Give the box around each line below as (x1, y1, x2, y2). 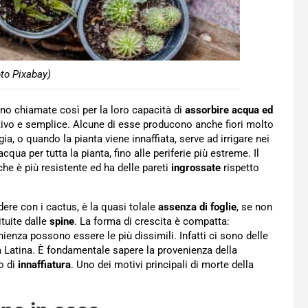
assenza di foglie (158, 201, 236, 213)
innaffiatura (18, 258, 71, 271)
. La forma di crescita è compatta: (74, 215, 230, 228)
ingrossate (171, 162, 221, 174)
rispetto (221, 162, 259, 174)
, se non (236, 201, 272, 213)
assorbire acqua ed (185, 104, 273, 116)
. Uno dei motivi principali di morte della (71, 258, 254, 271)
